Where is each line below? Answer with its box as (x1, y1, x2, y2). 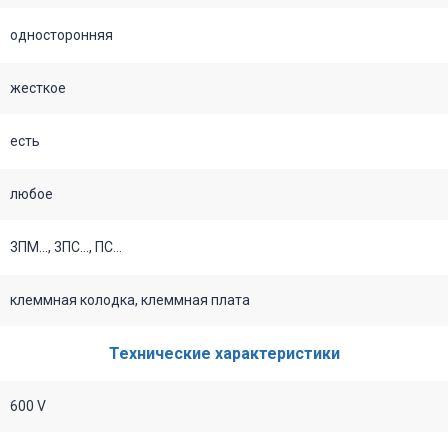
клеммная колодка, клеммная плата (10, 291, 250, 308)
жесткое (10, 79, 66, 96)
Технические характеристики (108, 343, 340, 363)
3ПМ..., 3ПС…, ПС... (10, 238, 122, 255)
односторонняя (10, 26, 113, 43)
